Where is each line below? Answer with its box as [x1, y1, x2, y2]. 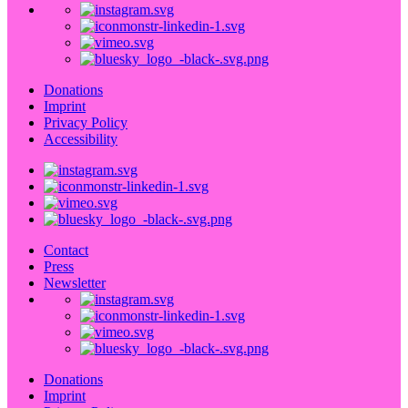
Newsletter [44, 274, 106, 291]
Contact [44, 241, 88, 258]
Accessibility [44, 130, 117, 147]
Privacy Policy [44, 114, 127, 130]
